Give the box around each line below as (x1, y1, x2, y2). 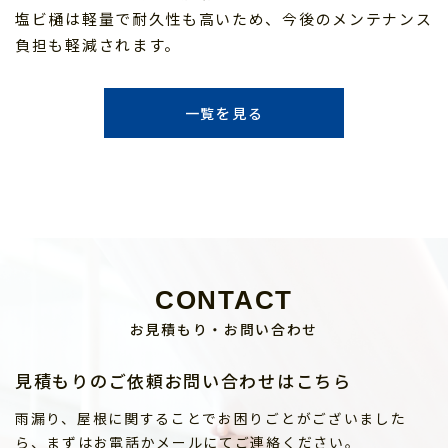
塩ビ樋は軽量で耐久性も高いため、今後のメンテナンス (15, 7, 433, 29)
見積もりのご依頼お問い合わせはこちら (15, 367, 352, 393)
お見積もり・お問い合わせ (129, 318, 319, 339)
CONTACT (155, 285, 293, 314)
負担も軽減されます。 (15, 33, 181, 55)
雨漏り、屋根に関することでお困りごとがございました (15, 407, 407, 428)
